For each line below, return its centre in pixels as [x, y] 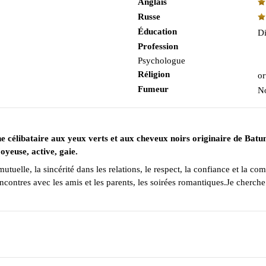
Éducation [157, 31]
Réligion [153, 74]
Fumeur [153, 89]
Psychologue [161, 61]
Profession [158, 46]
